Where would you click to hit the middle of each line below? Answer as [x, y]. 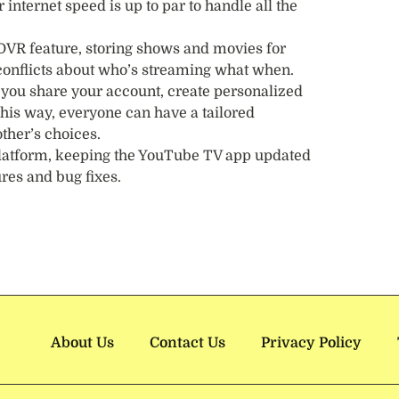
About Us [82, 342]
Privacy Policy [311, 342]
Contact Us [187, 342]
